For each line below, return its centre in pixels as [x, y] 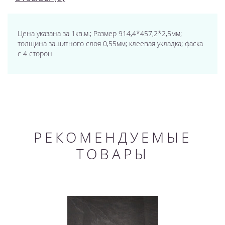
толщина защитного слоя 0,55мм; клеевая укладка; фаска [110, 44]
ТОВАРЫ [113, 154]
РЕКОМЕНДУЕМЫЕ [113, 137]
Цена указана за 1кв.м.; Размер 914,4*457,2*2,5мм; [100, 34]
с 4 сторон [35, 54]
